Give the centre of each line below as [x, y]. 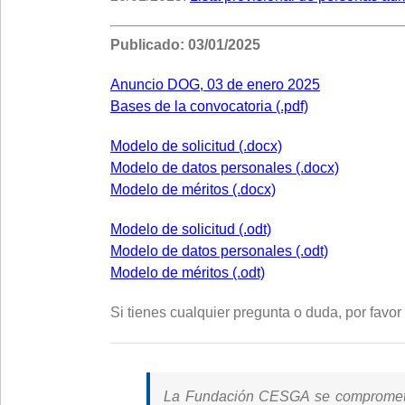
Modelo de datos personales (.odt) [219, 251]
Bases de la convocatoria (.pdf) [209, 106]
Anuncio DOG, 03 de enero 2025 [215, 85]
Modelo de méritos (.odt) [188, 273]
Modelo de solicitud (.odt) [191, 229]
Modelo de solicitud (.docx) [196, 146]
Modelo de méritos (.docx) [193, 189]
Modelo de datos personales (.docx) [225, 168]
